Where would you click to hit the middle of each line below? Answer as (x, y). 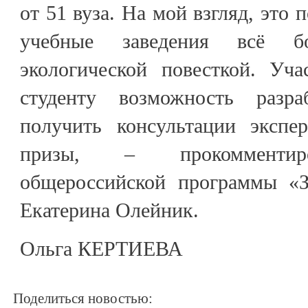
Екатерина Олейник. (109, 210)
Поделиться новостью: (83, 298)
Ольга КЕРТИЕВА (101, 248)
